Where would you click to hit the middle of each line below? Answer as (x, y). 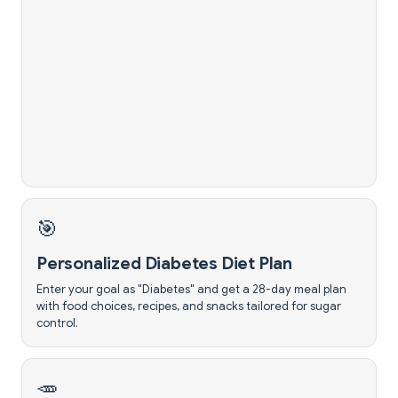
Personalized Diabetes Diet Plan (165, 263)
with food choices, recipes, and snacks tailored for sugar (189, 306)
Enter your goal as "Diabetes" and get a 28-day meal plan (191, 289)
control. (57, 323)
